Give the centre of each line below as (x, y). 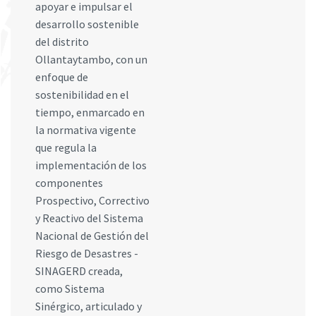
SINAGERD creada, (79, 271)
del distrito (62, 42)
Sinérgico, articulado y (89, 306)
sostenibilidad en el (82, 95)
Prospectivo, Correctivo (92, 200)
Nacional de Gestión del (92, 236)
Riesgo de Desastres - (87, 253)
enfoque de (62, 77)
